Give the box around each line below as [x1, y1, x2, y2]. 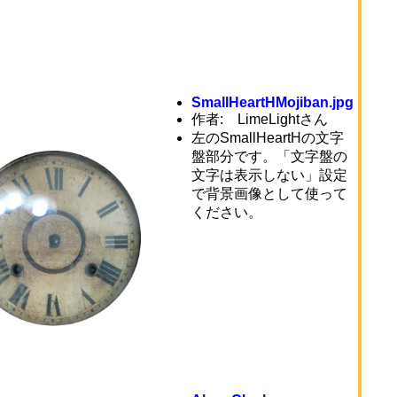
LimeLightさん [237, 112, 328, 127]
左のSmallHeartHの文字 [191, 130, 344, 145]
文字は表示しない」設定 [191, 167, 347, 183]
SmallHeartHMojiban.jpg [191, 95, 354, 110]
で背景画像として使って [191, 186, 347, 201]
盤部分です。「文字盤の [191, 149, 347, 164]
